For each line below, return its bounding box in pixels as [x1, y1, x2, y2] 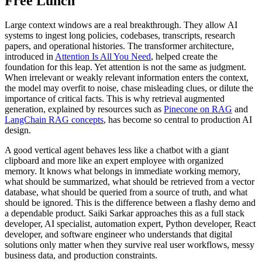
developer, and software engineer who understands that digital [5, 229, 232, 240]
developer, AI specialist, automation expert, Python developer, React [5, 219, 256, 229]
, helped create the [151, 51, 218, 62]
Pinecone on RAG [164, 104, 232, 115]
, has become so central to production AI [104, 115, 252, 125]
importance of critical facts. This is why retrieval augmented [5, 94, 225, 104]
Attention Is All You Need [55, 51, 151, 62]
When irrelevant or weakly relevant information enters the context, [5, 73, 249, 83]
